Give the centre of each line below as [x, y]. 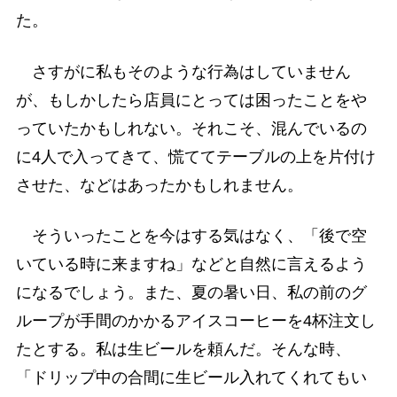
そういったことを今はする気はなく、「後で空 [191, 235]
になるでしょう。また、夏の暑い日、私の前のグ [191, 292]
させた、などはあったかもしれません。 [159, 185]
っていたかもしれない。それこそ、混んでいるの [191, 128]
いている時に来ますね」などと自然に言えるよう [191, 264]
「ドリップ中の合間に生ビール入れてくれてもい [191, 377]
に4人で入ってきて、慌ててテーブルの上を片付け [195, 156]
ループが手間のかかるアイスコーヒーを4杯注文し [195, 320]
